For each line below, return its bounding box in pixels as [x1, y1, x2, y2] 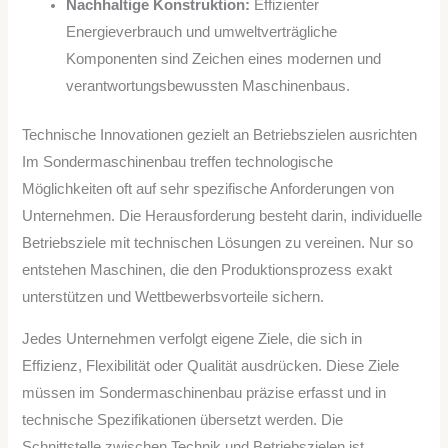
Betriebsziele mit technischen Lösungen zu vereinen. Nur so [22, 235, 414, 252]
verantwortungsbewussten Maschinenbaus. [66, 78, 351, 95]
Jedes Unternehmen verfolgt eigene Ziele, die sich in [22, 330, 363, 347]
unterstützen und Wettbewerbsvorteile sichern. [22, 289, 325, 306]
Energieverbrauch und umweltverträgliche [66, 24, 338, 41]
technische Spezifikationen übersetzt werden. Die [22, 411, 344, 428]
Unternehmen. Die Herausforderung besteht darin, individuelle [22, 208, 423, 225]
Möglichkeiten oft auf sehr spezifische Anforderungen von [22, 181, 395, 198]
